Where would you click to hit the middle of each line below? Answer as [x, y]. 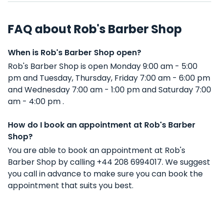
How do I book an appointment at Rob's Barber [102, 125]
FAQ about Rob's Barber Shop [95, 29]
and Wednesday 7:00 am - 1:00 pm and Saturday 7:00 [109, 90]
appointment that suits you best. [71, 186]
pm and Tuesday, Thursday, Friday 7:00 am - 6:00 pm [109, 78]
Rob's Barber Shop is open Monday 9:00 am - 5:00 [103, 66]
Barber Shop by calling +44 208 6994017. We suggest [109, 162]
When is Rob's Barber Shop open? [75, 53]
